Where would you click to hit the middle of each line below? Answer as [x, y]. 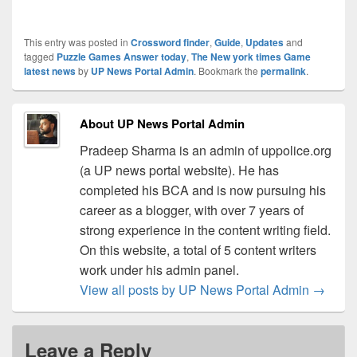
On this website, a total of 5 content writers [198, 249]
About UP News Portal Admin [162, 123]
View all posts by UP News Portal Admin [196, 289]
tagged [40, 56]
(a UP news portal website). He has [179, 170]
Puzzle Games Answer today [122, 56]
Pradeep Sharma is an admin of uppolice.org [205, 150]
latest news [50, 71]
